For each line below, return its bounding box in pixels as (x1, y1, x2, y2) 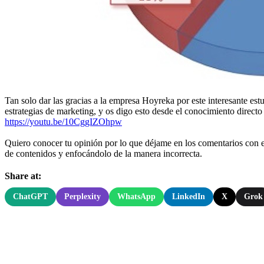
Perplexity (64, 192, 101, 201)
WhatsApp (117, 192, 156, 201)
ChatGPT (13, 192, 48, 201)
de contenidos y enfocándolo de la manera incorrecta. (5, 148, 202, 159)
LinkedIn (172, 192, 205, 201)
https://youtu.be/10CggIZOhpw (5, 116, 122, 127)
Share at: (5, 170, 41, 181)
